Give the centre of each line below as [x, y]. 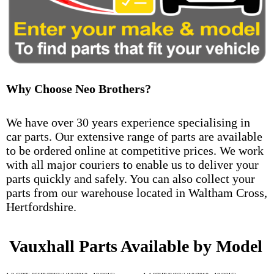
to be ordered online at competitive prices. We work [135, 150]
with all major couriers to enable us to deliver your [132, 164]
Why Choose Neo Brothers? [79, 88]
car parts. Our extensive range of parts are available [134, 136]
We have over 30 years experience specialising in [128, 122]
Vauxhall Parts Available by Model [136, 246]
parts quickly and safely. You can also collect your [131, 178]
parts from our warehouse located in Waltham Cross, [137, 192]
